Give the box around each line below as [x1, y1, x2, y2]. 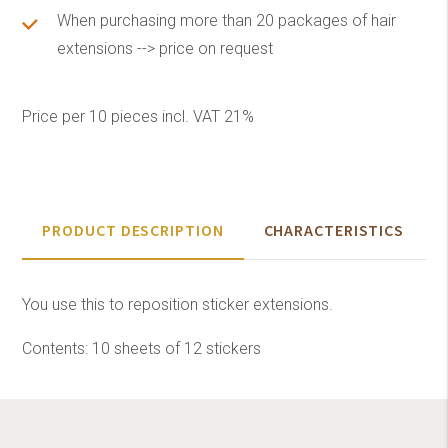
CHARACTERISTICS [263, 220, 405, 241]
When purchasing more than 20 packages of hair [57, 11, 397, 31]
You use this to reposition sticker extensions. [22, 295, 334, 315]
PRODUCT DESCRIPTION [42, 220, 224, 241]
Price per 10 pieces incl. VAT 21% [22, 107, 255, 127]
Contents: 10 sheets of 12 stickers [22, 339, 262, 359]
